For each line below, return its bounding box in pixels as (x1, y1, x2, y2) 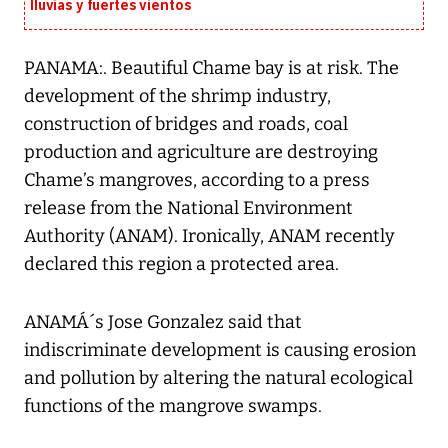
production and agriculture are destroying (24, 141, 378, 164)
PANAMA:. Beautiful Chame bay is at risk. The (24, 57, 399, 80)
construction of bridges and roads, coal (24, 113, 348, 136)
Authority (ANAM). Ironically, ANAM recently (24, 225, 395, 248)
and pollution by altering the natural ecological (24, 367, 413, 390)
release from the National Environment (24, 197, 353, 220)
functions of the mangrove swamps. (24, 395, 322, 418)
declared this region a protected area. (24, 253, 339, 276)
